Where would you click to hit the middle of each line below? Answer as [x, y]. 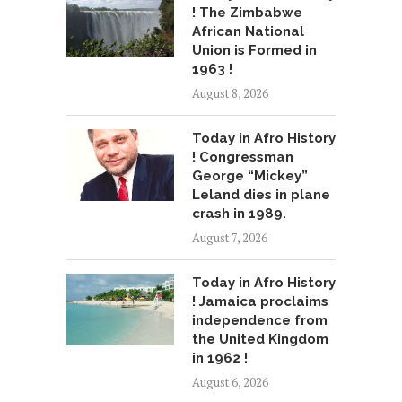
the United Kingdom [260, 340]
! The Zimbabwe [247, 13]
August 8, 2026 [230, 94]
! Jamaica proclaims [260, 302]
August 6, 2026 [230, 383]
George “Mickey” [250, 176]
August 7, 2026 [230, 238]
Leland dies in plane [261, 195]
